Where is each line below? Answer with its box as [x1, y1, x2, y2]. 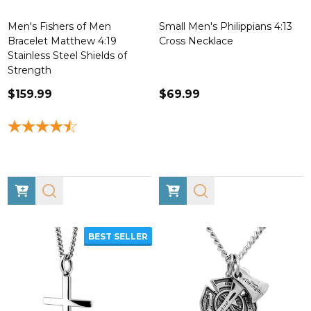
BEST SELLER [88, 231, 148, 242]
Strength [8, 64, 51, 76]
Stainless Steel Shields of [8, 49, 127, 62]
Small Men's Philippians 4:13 [159, 20, 292, 33]
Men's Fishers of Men [8, 20, 111, 33]
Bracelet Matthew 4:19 [8, 35, 117, 47]
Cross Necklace [159, 35, 233, 47]
